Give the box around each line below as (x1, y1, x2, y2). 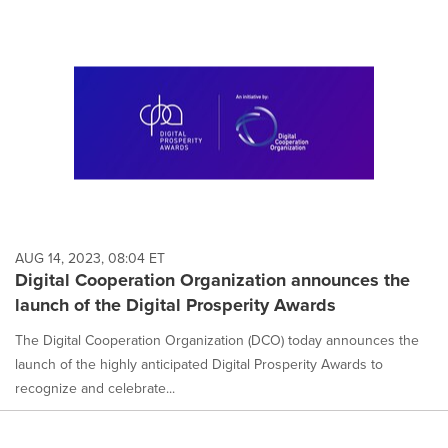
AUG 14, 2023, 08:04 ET (15, 247, 165, 268)
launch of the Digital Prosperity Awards (15, 291, 336, 318)
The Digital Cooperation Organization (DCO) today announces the (15, 329, 419, 350)
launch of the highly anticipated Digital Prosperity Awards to (15, 353, 383, 374)
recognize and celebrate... (15, 377, 175, 398)
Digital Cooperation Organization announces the (15, 266, 410, 293)
